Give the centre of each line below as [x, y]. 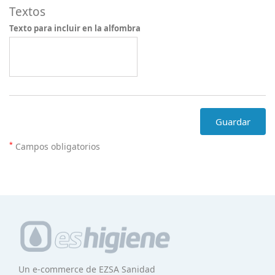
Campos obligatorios [56, 146]
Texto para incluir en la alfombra [75, 28]
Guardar [233, 122]
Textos [27, 12]
